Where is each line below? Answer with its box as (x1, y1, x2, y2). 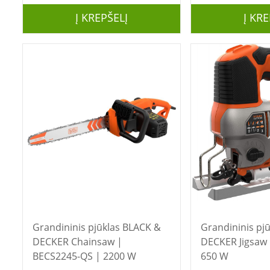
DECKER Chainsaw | (32, 235, 122, 248)
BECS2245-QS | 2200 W (32, 250, 136, 263)
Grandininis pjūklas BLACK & (32, 221, 122, 234)
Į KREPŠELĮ (75, 10, 128, 25)
